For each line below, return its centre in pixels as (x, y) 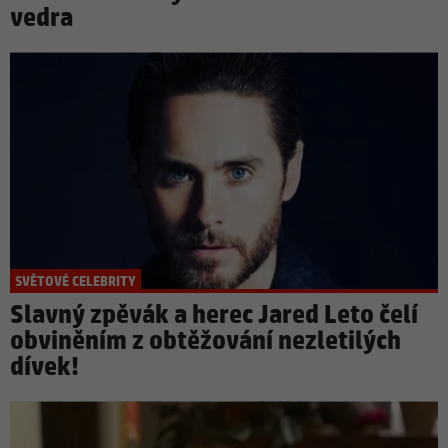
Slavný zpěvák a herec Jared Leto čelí (214, 316)
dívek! (44, 368)
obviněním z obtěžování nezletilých (205, 342)
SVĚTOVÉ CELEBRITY (75, 282)
